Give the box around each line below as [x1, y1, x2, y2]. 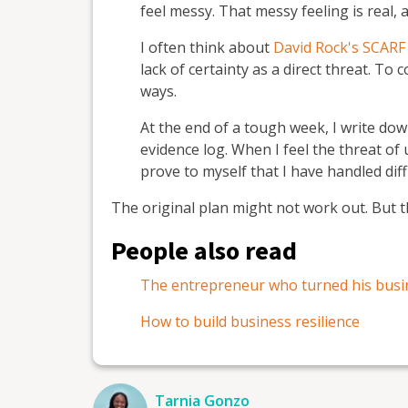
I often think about [140, 36, 273, 57]
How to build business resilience [140, 311, 360, 331]
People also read [111, 232, 297, 270]
